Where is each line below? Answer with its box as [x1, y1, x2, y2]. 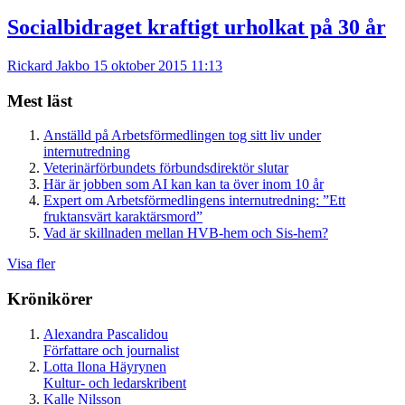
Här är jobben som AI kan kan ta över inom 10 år [43, 176, 324, 193]
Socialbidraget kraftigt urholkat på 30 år [7, 15, 386, 40]
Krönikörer [7, 289, 92, 309]
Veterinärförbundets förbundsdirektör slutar [43, 160, 288, 176]
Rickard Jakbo [7, 58, 93, 73]
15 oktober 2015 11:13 [93, 58, 222, 73]
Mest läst [7, 90, 72, 110]
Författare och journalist [43, 342, 179, 358]
